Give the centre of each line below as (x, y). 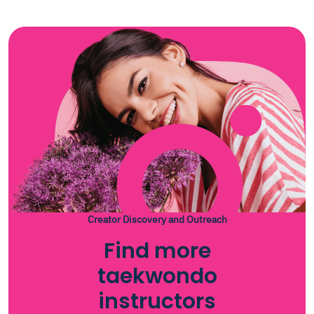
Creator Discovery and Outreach (157, 219)
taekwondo (157, 276)
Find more (157, 251)
